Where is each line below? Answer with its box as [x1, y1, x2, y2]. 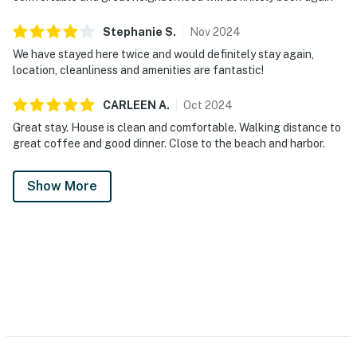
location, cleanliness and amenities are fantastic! [13, 63, 264, 76]
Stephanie [103, 25, 163, 38]
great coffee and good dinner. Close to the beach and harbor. [13, 136, 325, 150]
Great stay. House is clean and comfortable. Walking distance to [13, 120, 341, 134]
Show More [27, 178, 97, 194]
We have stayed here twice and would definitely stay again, [13, 47, 314, 61]
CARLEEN [103, 98, 156, 112]
